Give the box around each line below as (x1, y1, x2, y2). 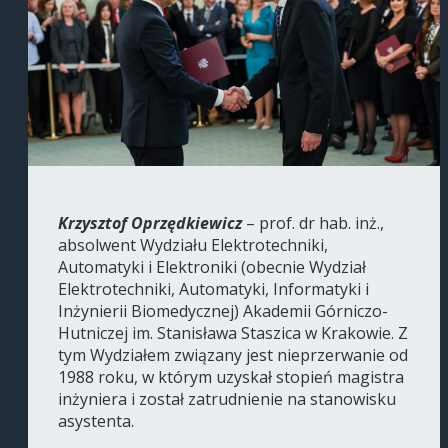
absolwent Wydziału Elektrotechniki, (58, 234, 328, 257)
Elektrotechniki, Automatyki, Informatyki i (58, 278, 369, 301)
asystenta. (58, 410, 134, 433)
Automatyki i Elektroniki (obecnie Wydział (58, 256, 366, 279)
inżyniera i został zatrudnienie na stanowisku (58, 388, 396, 411)
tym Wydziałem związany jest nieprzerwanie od (58, 344, 408, 367)
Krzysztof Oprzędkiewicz (58, 212, 246, 235)
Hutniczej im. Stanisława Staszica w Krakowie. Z (58, 322, 408, 345)
